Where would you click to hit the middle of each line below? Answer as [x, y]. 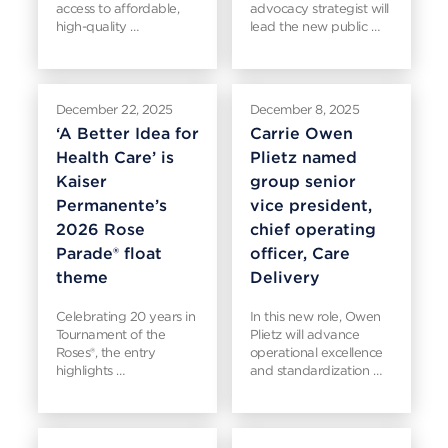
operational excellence [316, 352]
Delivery [284, 277]
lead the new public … [314, 26]
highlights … [90, 370]
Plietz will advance [304, 334]
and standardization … [315, 370]
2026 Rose [100, 229]
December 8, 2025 [304, 109]
